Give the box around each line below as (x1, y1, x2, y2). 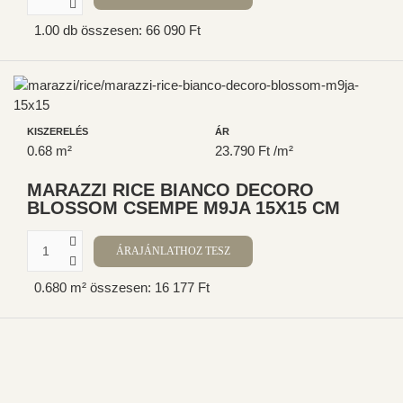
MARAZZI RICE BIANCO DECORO (27, 180, 314, 201)
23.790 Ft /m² (215, 143, 293, 159)
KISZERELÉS (27, 126, 88, 138)
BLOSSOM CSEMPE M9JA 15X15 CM (27, 198, 340, 219)
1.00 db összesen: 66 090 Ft (34, 22, 201, 39)
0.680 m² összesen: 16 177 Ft (34, 279, 210, 295)
